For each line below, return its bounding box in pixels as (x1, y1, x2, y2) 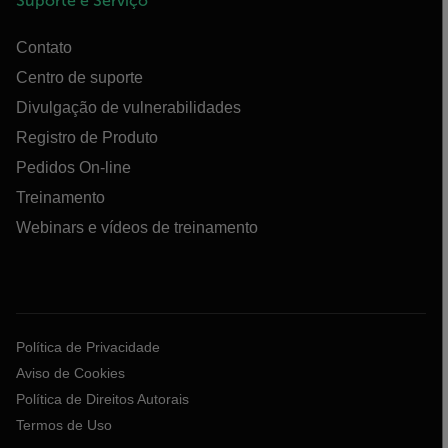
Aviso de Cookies (16, 365, 125, 381)
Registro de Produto (16, 129, 158, 146)
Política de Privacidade (16, 339, 160, 355)
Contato (16, 39, 72, 56)
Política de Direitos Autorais (16, 391, 189, 407)
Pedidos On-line (16, 159, 131, 176)
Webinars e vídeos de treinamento (16, 219, 258, 236)
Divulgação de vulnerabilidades (16, 99, 241, 116)
